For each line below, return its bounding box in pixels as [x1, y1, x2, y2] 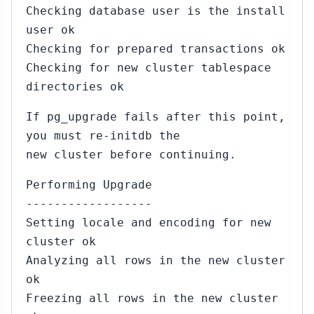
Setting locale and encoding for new [26, 216, 271, 229]
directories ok [26, 80, 124, 93]
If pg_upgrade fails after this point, [26, 110, 285, 123]
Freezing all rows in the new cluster [26, 292, 278, 305]
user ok [26, 23, 75, 36]
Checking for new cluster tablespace [26, 61, 271, 74]
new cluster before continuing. [26, 148, 236, 161]
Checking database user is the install [26, 4, 285, 18]
